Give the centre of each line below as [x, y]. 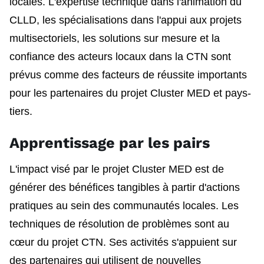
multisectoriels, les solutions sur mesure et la [115, 38]
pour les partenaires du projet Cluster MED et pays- [130, 93]
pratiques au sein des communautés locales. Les [124, 205]
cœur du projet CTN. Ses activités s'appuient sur [123, 242]
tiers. [21, 111]
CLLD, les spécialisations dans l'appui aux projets [126, 20]
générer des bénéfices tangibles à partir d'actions [125, 187]
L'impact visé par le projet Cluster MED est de [117, 169]
